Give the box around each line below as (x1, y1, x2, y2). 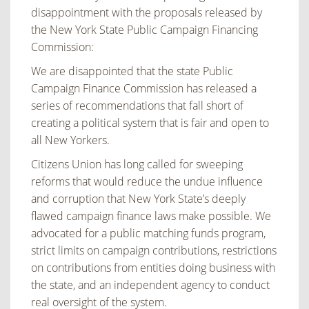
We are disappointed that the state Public (31, 63, 233, 79)
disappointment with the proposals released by (31, 5, 262, 21)
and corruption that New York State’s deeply (31, 191, 246, 207)
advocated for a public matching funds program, (31, 226, 266, 241)
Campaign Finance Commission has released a (31, 81, 257, 97)
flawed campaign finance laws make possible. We (31, 208, 271, 224)
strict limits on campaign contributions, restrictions (31, 243, 277, 259)
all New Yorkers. (31, 132, 110, 148)
